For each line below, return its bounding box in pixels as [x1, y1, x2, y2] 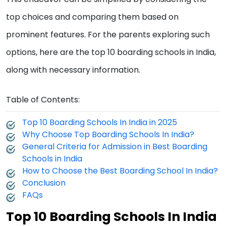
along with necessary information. [6, 64, 144, 76]
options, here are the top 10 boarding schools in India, [6, 46, 216, 58]
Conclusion [22, 177, 66, 189]
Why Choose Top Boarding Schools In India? [22, 128, 194, 140]
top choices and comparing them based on [6, 11, 179, 23]
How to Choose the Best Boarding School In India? [22, 164, 218, 177]
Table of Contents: [6, 93, 80, 105]
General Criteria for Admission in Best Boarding [22, 140, 207, 152]
